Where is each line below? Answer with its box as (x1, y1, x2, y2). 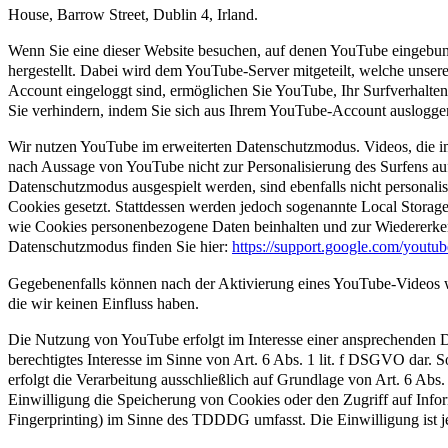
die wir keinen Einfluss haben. (8, 294, 199, 312)
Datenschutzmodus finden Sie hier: (8, 238, 232, 256)
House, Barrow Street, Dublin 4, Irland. (8, 6, 258, 23)
